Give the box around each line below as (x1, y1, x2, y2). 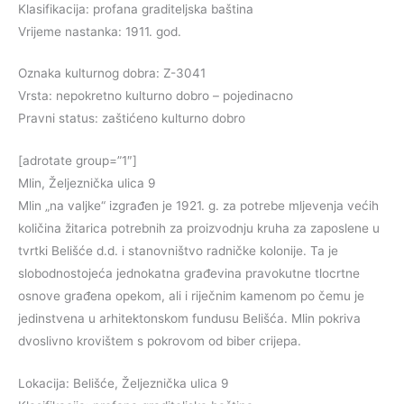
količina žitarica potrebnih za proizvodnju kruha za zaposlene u (18, 221, 380, 236)
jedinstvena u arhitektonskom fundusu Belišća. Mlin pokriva (18, 311, 361, 326)
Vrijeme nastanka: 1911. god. (18, 23, 181, 39)
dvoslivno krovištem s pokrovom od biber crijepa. (18, 334, 301, 349)
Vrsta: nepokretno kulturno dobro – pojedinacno (18, 88, 293, 104)
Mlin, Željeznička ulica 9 (18, 176, 156, 191)
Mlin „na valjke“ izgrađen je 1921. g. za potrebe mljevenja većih (18, 198, 379, 214)
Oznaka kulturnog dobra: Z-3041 (18, 66, 206, 81)
